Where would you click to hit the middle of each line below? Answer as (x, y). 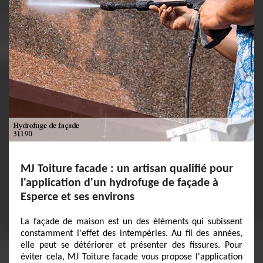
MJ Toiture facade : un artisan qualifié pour (127, 169)
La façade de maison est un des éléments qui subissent (131, 222)
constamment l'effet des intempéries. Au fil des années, (131, 234)
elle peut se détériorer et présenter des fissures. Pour (131, 245)
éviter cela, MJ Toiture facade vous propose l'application (131, 257)
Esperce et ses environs (77, 197)
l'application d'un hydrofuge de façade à (119, 183)
